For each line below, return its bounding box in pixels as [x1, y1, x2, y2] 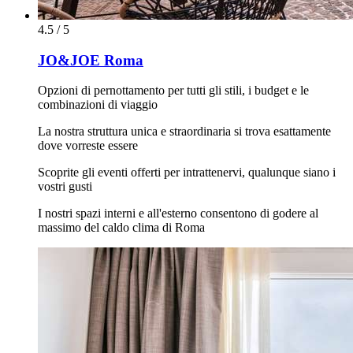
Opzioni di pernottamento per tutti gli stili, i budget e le [38, 84, 309, 98]
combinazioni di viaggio [38, 98, 158, 112]
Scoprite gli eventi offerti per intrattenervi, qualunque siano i [38, 165, 336, 180]
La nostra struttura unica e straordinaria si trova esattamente [38, 124, 331, 139]
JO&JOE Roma [38, 51, 143, 69]
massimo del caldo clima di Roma [38, 221, 205, 235]
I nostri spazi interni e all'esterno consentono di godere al [38, 206, 318, 221]
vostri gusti [38, 180, 92, 194]
